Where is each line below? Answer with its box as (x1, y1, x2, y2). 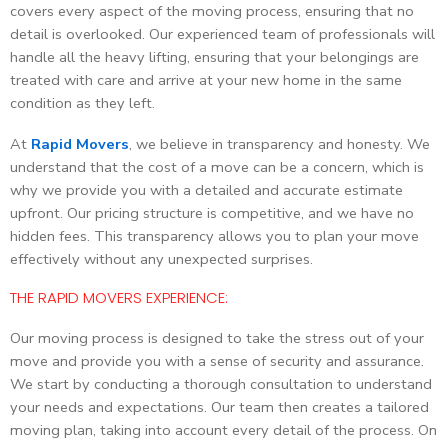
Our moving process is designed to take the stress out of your (10, 328, 424, 349)
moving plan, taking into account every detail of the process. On (10, 420, 437, 441)
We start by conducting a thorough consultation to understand (10, 374, 432, 395)
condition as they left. (10, 92, 155, 113)
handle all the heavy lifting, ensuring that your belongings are (10, 46, 419, 67)
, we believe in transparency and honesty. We (129, 134, 430, 155)
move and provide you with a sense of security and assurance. (10, 351, 424, 372)
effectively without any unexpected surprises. (10, 249, 313, 270)
